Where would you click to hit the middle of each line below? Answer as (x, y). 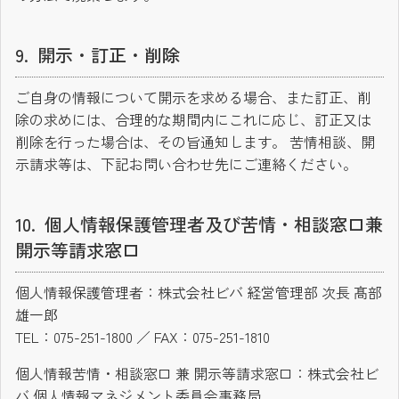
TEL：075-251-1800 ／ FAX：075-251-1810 (142, 337)
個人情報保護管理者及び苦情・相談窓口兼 (214, 224)
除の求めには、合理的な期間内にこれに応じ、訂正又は (193, 120)
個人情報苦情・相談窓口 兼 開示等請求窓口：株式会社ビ (197, 374)
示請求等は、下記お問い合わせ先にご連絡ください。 (186, 164)
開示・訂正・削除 (109, 55)
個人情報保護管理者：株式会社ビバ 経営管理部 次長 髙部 (199, 293)
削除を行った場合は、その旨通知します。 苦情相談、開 (195, 142)
